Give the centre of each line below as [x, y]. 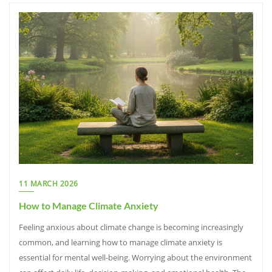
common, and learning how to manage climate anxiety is [121, 242]
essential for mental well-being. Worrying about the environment [135, 257]
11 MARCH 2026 [49, 184]
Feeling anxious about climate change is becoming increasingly [131, 227]
